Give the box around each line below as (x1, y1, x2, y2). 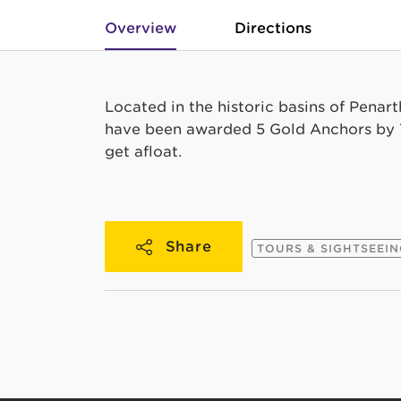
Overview (105, 20, 176, 37)
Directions (235, 20, 311, 37)
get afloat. (105, 143, 182, 160)
